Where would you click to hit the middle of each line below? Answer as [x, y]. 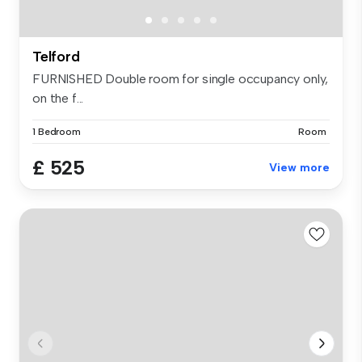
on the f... [58, 99]
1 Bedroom [57, 132]
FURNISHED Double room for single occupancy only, [181, 79]
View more [299, 168]
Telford [56, 57]
